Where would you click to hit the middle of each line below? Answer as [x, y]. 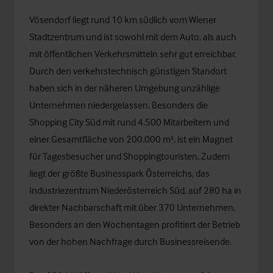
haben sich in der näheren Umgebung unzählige [125, 88]
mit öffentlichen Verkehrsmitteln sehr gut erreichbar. [133, 54]
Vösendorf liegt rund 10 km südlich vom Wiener [123, 19]
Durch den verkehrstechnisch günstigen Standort [128, 71]
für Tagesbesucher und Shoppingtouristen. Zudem [129, 156]
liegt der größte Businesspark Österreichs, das [119, 173]
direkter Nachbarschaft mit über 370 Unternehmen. [132, 207]
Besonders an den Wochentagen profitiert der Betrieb [135, 224]
